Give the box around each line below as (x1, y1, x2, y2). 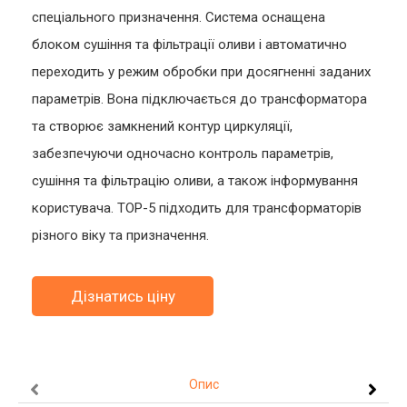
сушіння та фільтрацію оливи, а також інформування (32, 173, 358, 190)
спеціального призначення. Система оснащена (32, 9, 325, 26)
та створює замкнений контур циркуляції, (32, 118, 293, 135)
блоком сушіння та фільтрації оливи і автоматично (32, 36, 347, 54)
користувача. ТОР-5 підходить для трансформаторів (32, 200, 362, 217)
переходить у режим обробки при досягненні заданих (32, 64, 371, 81)
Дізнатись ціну (70, 286, 175, 305)
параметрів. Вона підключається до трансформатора (32, 91, 367, 108)
